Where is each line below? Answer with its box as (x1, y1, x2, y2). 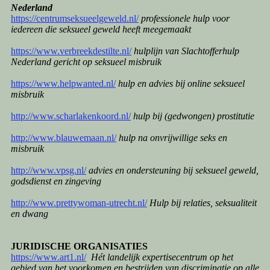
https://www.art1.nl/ (10, 252, 86, 263)
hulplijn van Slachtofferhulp (133, 46, 239, 57)
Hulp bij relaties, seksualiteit (149, 198, 257, 209)
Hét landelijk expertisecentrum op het (90, 252, 233, 263)
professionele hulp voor (140, 13, 230, 24)
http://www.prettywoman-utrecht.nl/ (10, 198, 147, 209)
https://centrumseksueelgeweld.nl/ (10, 13, 139, 24)
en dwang (10, 209, 48, 219)
